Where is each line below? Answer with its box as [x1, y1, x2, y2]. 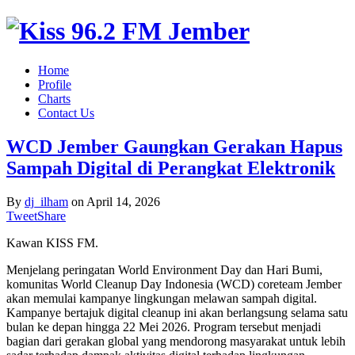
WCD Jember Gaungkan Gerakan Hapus [6, 136, 342, 157]
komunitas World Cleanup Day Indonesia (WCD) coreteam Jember [6, 277, 342, 291]
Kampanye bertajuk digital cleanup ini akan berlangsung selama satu [6, 305, 348, 319]
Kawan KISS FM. [6, 235, 98, 250]
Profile [38, 77, 71, 91]
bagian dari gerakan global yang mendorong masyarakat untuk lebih [6, 334, 345, 348]
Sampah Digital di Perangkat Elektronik [6, 157, 335, 178]
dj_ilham [25, 194, 68, 208]
